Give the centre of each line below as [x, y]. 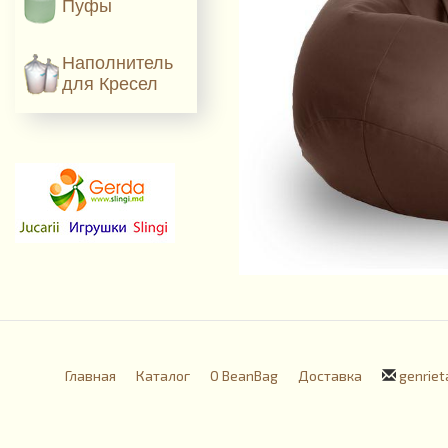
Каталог [163, 375]
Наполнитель [117, 63]
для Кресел [110, 84]
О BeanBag [244, 375]
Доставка [330, 375]
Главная [90, 375]
